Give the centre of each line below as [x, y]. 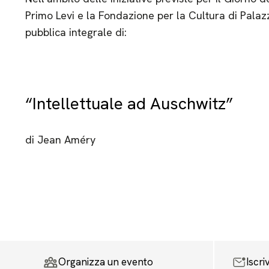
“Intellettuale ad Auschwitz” [129, 103]
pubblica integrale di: [76, 32]
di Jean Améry [60, 140]
